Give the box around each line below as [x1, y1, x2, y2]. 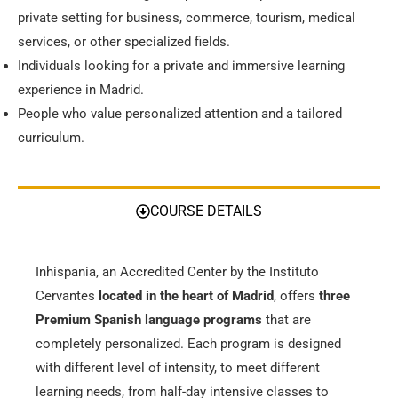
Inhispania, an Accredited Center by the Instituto [36, 263, 319, 280]
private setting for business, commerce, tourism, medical [18, 9, 355, 26]
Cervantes [36, 287, 99, 304]
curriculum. [18, 129, 84, 146]
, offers [274, 287, 319, 304]
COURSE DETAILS [150, 202, 262, 219]
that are [262, 311, 311, 328]
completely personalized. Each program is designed [36, 335, 341, 352]
